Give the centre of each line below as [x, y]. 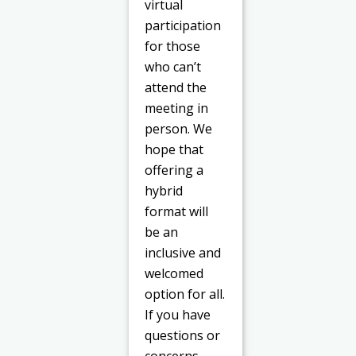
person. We [179, 128]
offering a [174, 170]
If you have [178, 314]
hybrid [164, 190]
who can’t [173, 66]
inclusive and [183, 252]
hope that [174, 149]
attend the [176, 87]
